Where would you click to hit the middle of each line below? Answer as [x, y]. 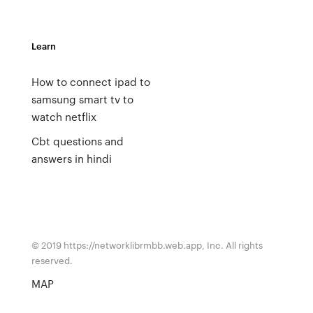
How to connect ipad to [90, 82]
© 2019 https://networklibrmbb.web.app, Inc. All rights [147, 245]
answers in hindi [71, 159]
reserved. [52, 260]
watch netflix [64, 117]
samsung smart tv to [82, 99]
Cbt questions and [77, 141]
